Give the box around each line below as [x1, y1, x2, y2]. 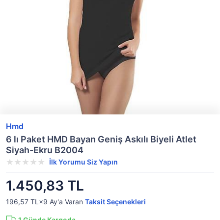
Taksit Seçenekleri [85, 197, 146, 206]
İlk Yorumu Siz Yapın [49, 158, 118, 166]
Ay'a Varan [48, 197, 85, 206]
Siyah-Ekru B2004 [6, 145, 83, 155]
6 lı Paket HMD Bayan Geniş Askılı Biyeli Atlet [6, 134, 196, 144]
